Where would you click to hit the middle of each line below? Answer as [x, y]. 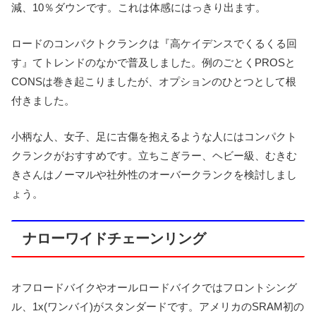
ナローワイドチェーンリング [114, 239]
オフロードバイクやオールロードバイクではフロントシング [154, 288]
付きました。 [43, 101]
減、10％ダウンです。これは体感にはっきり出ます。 [139, 8]
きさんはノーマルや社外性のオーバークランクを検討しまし [154, 175]
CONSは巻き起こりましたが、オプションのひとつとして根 [154, 82]
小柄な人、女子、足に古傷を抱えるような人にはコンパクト [154, 137]
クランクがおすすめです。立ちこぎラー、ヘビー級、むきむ [154, 156]
